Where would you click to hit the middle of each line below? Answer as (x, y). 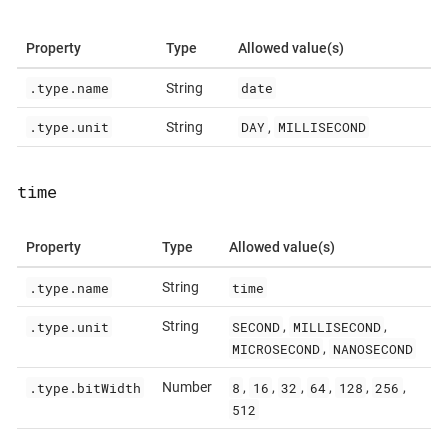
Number (186, 387)
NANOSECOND (372, 348)
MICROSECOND (275, 348)
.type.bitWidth (84, 387)
